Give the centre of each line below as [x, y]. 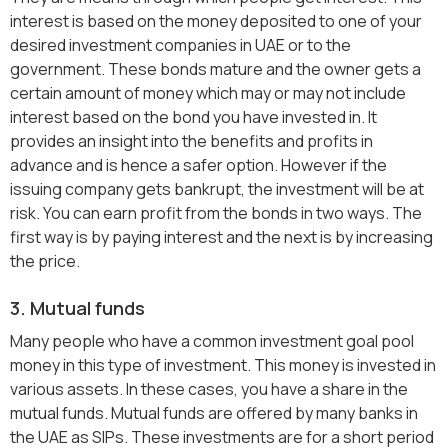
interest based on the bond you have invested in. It [193, 117]
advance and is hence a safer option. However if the [198, 165]
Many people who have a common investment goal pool [212, 341]
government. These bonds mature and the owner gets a [215, 69]
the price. [45, 261]
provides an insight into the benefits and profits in [191, 141]
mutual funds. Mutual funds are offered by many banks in [214, 413]
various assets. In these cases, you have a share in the [209, 389]
